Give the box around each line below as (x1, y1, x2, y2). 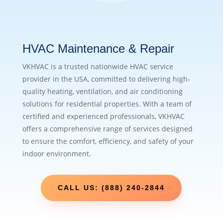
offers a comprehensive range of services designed (22, 124, 193, 134)
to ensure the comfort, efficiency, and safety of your (22, 136, 194, 146)
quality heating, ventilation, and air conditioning (22, 87, 183, 97)
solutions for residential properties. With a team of (22, 99, 192, 109)
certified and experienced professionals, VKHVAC (22, 111, 185, 121)
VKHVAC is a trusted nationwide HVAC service (22, 62, 173, 72)
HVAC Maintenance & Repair (22, 42, 174, 56)
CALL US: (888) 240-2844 (58, 184, 165, 192)
